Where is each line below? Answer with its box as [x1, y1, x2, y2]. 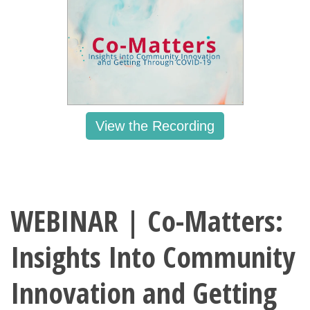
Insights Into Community [10, 237, 295, 277]
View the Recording [95, 118, 215, 134]
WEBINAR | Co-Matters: [10, 201, 283, 241]
